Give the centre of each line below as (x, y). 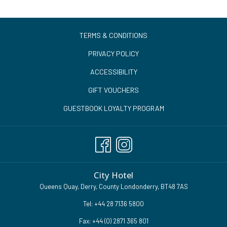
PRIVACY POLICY (113, 53)
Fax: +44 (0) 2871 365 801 (113, 221)
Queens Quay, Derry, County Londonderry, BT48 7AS (113, 187)
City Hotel (113, 175)
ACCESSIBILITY (113, 71)
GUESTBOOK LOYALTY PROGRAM (113, 108)
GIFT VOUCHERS (113, 90)
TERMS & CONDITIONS (113, 35)
